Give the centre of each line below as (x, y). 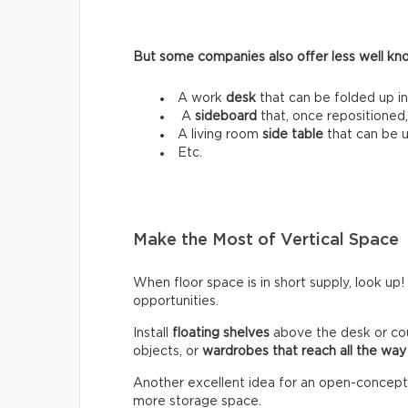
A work (202, 99)
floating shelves (221, 334)
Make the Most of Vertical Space (266, 241)
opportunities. (176, 302)
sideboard (226, 117)
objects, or (168, 352)
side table (293, 135)
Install (153, 334)
